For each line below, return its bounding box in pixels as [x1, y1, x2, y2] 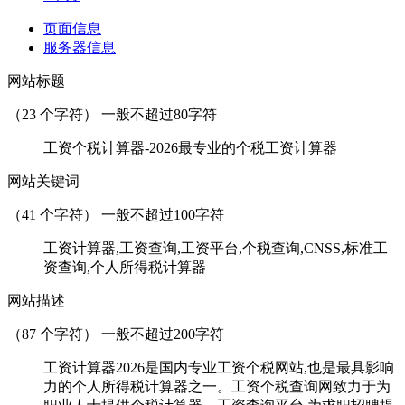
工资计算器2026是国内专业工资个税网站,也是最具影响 [43, 359, 394, 375]
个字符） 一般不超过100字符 [36, 206, 224, 222]
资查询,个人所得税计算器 [43, 259, 206, 275]
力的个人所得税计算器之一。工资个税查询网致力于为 [43, 378, 391, 394]
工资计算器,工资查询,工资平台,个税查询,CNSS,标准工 [43, 240, 388, 256]
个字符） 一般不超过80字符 [36, 106, 217, 122]
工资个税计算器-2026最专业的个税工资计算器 [43, 139, 337, 155]
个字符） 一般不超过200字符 [36, 325, 224, 342]
